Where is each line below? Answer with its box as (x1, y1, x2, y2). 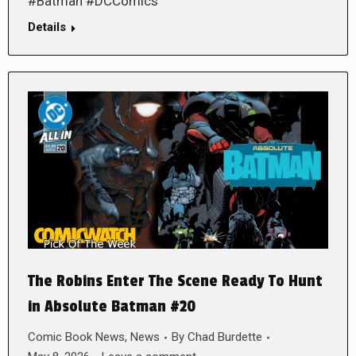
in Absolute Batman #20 (28, 297, 195, 317)
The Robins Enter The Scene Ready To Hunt (28, 272, 323, 292)
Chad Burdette (188, 330, 262, 345)
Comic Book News (28, 330, 125, 345)
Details (28, 19, 66, 34)
